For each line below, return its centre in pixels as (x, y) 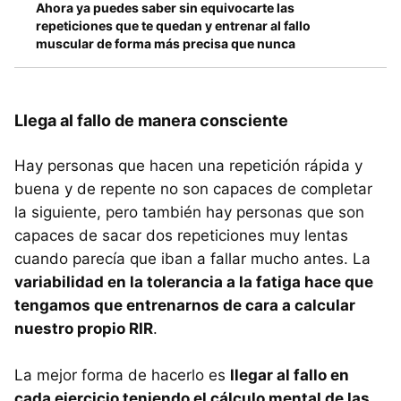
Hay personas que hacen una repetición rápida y (188, 166)
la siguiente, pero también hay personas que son (189, 213)
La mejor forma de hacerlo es (122, 375)
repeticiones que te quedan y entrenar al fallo (173, 26)
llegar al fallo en (290, 375)
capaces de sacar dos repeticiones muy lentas (181, 236)
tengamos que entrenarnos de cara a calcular (185, 306)
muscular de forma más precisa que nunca (166, 44)
